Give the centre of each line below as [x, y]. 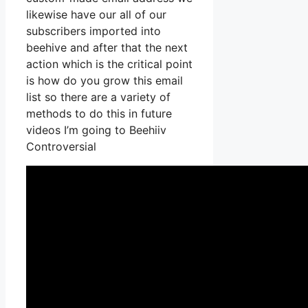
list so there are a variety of [98, 97]
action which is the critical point [109, 64]
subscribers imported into [93, 31]
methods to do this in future [99, 114]
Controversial [61, 147]
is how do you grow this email [104, 81]
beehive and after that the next [107, 48]
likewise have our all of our [96, 15]
